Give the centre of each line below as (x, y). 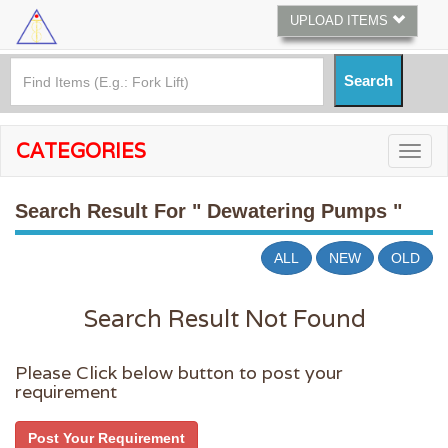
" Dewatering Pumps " (297, 211)
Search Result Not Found (224, 319)
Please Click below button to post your (179, 373)
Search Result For (103, 211)
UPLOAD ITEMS (341, 20)
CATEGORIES (81, 151)
